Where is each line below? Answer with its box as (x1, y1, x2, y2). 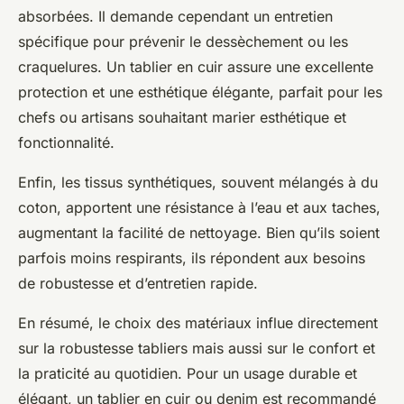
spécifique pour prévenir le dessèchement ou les (18, 32, 348, 51)
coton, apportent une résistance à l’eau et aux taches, (18, 198, 381, 217)
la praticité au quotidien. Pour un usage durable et (18, 364, 357, 383)
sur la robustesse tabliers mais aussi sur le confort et (18, 339, 375, 358)
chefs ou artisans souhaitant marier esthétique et (18, 108, 346, 127)
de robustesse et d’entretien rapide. (18, 274, 258, 293)
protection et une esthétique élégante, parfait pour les (18, 83, 382, 102)
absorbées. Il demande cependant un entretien (18, 7, 333, 26)
